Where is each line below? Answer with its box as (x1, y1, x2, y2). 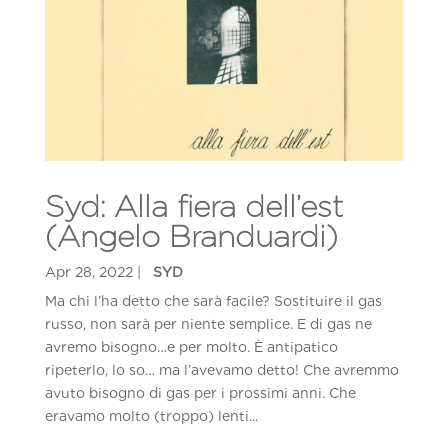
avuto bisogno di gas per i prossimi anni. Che (44, 384, 356, 401)
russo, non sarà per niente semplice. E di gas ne (44, 315, 372, 332)
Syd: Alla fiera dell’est (44, 187, 343, 224)
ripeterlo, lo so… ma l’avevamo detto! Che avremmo (44, 361, 399, 378)
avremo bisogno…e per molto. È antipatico (44, 338, 338, 355)
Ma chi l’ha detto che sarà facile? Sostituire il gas (44, 292, 382, 309)
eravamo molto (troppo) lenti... (44, 407, 258, 424)
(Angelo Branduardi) (44, 217, 338, 254)
